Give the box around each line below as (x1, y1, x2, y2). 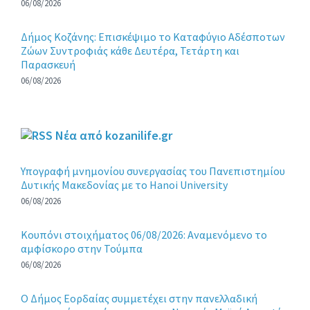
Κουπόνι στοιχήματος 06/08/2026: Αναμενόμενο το (21, 228, 267, 242)
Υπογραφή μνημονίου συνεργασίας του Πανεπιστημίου (21, 164, 285, 179)
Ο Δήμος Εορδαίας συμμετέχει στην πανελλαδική (21, 291, 257, 306)
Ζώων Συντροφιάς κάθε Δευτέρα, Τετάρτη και (21, 44, 239, 58)
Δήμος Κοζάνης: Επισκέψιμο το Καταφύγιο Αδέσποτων (21, 30, 285, 44)
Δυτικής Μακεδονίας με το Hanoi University (21, 178, 228, 192)
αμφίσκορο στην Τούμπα (21, 241, 143, 256)
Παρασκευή (21, 57, 75, 72)
